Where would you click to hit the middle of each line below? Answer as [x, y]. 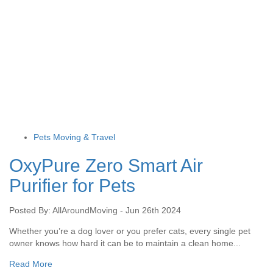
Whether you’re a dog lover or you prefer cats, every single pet [130, 231]
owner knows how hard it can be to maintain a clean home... [125, 243]
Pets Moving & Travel [74, 137]
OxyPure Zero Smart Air [106, 165]
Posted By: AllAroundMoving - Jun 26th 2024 [95, 210]
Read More [31, 264]
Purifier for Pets [72, 185]
